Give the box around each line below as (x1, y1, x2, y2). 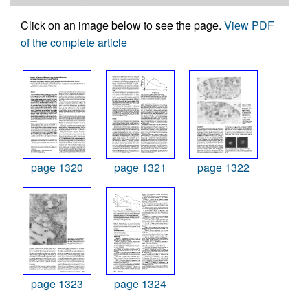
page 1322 (197, 159, 250, 175)
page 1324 (114, 276, 166, 292)
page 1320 (31, 159, 83, 175)
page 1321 (114, 159, 166, 175)
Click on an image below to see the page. (21, 16, 224, 33)
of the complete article (21, 34, 127, 50)
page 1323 (31, 276, 83, 292)
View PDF (224, 16, 274, 33)
